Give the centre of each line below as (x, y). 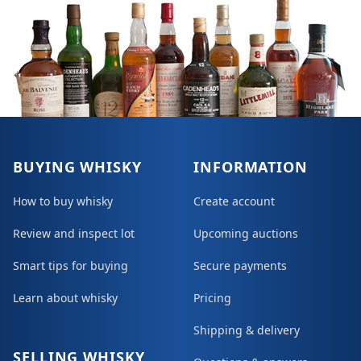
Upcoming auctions (246, 234)
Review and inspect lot (74, 234)
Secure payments (240, 266)
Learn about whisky (65, 298)
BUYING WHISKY (77, 167)
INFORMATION (251, 167)
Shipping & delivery (247, 330)
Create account (234, 201)
